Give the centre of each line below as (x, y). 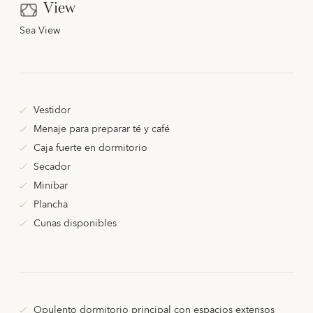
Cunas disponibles (75, 224)
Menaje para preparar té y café (101, 130)
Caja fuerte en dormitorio (90, 148)
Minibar (50, 186)
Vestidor (52, 111)
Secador (52, 167)
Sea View (39, 31)
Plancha (50, 205)
